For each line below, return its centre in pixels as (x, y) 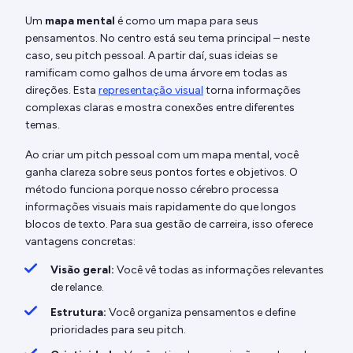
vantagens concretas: (80, 241)
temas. (43, 124)
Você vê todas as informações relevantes (219, 269)
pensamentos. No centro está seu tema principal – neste (167, 38)
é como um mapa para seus (187, 20)
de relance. (77, 287)
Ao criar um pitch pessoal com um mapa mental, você (162, 154)
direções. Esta (62, 90)
